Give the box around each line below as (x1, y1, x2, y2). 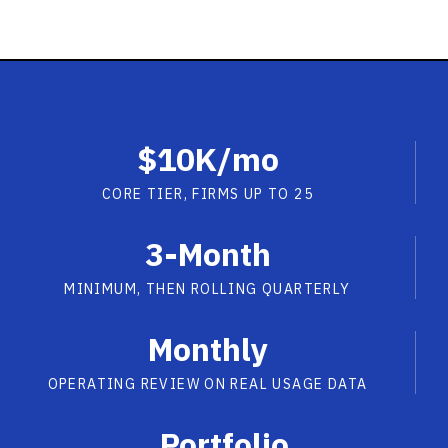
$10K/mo (136, 138, 279, 180)
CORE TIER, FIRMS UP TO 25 (102, 185, 313, 203)
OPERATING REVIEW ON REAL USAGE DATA (47, 375, 368, 393)
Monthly (147, 328, 268, 370)
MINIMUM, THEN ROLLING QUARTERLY (64, 280, 351, 298)
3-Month (144, 233, 271, 275)
